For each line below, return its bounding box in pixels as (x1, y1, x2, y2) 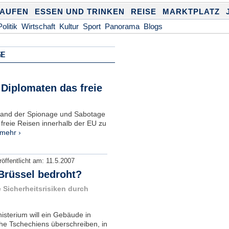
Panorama (104, 22, 140, 31)
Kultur (59, 22, 79, 31)
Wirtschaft (21, 22, 55, 31)
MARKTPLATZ (162, 7, 220, 16)
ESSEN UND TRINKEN (34, 7, 125, 16)
